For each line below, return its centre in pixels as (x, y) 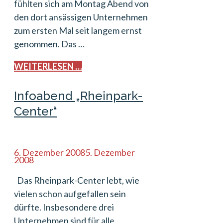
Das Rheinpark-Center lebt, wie (77, 180)
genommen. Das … (49, 44)
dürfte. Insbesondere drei (64, 207)
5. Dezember (110, 152)
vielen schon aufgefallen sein (70, 194)
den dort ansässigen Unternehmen (81, 17)
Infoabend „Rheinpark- (78, 96)
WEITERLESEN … (48, 66)
